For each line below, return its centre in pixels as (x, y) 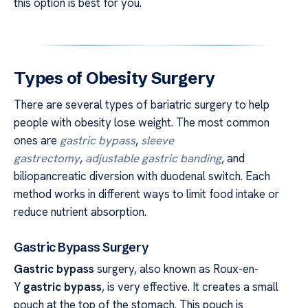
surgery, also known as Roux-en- (176, 268)
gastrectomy (47, 158)
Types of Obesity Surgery (115, 78)
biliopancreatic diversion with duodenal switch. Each (142, 176)
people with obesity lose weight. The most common (142, 122)
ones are (37, 140)
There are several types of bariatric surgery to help (142, 104)
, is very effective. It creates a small (190, 286)
